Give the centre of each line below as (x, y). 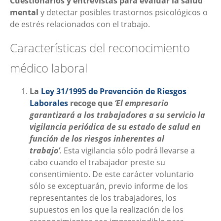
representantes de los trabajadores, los (103, 198)
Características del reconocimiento (100, 48)
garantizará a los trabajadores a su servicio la (117, 115)
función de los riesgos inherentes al (97, 139)
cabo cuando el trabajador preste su (97, 163)
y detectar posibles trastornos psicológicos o (123, 12)
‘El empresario (141, 103)
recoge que (91, 103)
